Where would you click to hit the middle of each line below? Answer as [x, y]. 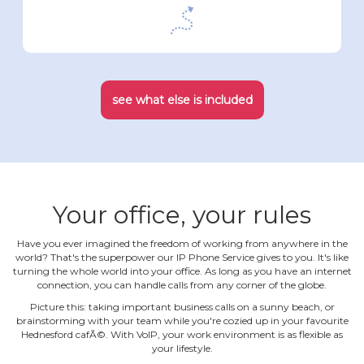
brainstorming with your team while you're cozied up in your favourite [182, 321]
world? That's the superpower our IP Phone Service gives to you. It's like [182, 257]
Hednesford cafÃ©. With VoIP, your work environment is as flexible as [182, 334]
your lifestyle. [182, 348]
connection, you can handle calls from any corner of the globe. [182, 285]
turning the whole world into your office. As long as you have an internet [182, 271]
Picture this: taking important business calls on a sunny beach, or [182, 307]
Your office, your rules [182, 215]
